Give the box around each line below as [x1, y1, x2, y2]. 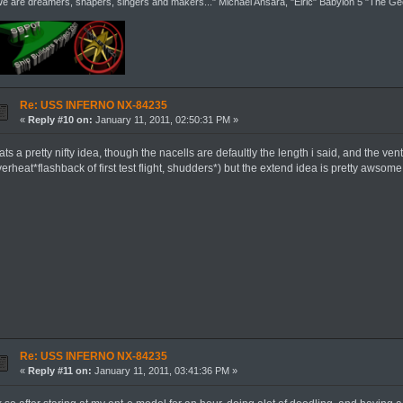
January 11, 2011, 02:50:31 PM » [92, 113, 238, 125]
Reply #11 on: [27, 365, 92, 377]
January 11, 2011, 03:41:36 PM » [91, 365, 237, 377]
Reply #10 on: [27, 113, 93, 125]
